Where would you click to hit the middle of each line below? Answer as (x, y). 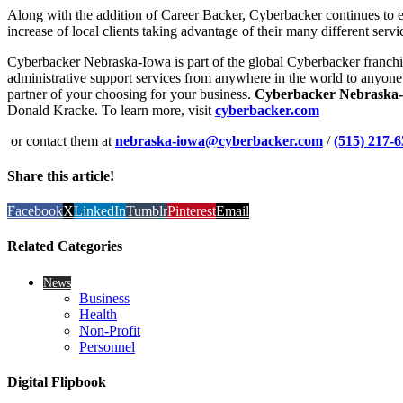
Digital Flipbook (57, 381)
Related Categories (65, 246)
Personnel (107, 346)
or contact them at (61, 140)
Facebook (35, 211)
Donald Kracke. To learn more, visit (111, 110)
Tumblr (147, 211)
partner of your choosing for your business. (131, 94)
